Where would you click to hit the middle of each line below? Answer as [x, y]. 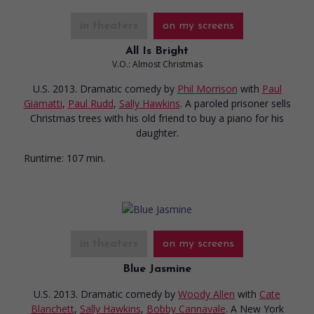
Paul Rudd [90, 103]
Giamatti [43, 103]
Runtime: [44, 158]
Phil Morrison [207, 88]
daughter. [157, 132]
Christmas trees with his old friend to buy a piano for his [157, 118]
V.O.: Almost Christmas [157, 64]
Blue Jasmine [157, 269]
